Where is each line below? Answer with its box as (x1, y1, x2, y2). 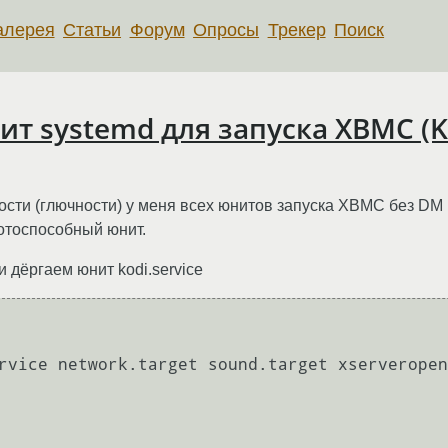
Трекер (267, 19, 326, 40)
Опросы (193, 19, 260, 40)
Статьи (63, 19, 122, 40)
